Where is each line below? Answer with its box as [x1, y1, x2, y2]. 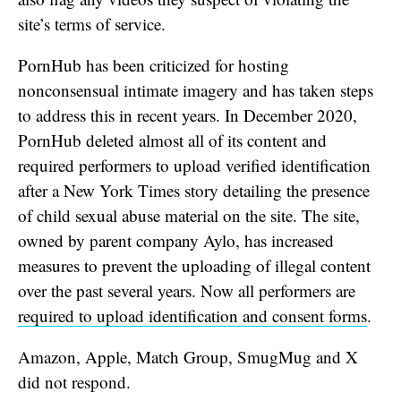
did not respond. [18, 370, 131, 393]
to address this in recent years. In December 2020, [18, 103, 357, 126]
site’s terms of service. [18, 12, 171, 35]
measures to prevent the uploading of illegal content [18, 253, 371, 277]
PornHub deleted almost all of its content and [18, 128, 327, 151]
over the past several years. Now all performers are [18, 278, 355, 302]
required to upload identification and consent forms [18, 303, 367, 327]
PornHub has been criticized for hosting [18, 53, 289, 76]
